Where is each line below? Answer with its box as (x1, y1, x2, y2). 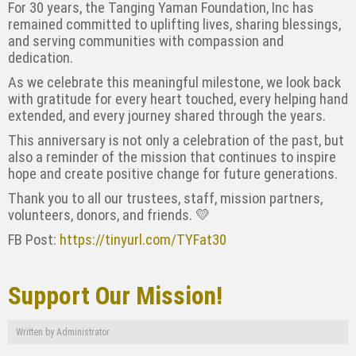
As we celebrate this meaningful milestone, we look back (8, 73, 341, 91)
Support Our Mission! (8, 281, 222, 311)
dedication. (8, 48, 73, 67)
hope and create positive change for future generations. (8, 164, 338, 183)
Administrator (56, 326, 110, 338)
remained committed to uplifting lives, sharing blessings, (8, 15, 341, 33)
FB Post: (8, 230, 60, 249)
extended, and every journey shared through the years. (8, 106, 326, 125)
